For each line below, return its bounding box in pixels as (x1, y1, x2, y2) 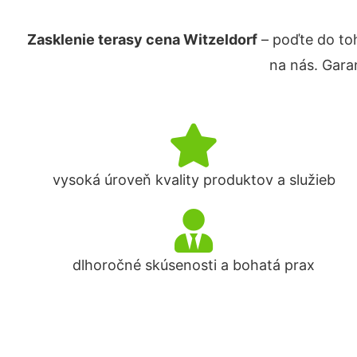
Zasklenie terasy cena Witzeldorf (26, 31, 257, 48)
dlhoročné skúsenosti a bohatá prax (73, 257, 316, 273)
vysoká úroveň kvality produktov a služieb (52, 171, 335, 188)
